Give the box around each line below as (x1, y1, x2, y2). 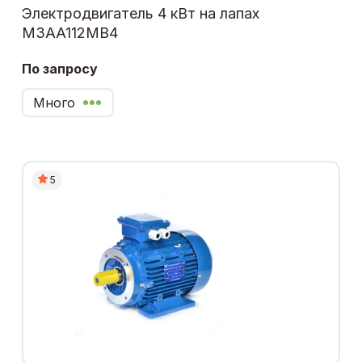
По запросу (22, 60, 98, 77)
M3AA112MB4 (22, 23, 118, 41)
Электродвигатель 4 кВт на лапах (22, 4, 259, 22)
